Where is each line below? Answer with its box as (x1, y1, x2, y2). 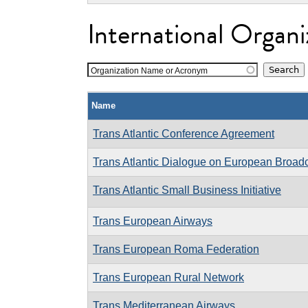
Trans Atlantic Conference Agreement (93, 127, 274, 140)
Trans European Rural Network (93, 271, 244, 283)
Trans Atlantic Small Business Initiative (93, 184, 281, 196)
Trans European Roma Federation (93, 243, 259, 255)
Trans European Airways (93, 214, 212, 227)
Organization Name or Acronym (91, 66, 208, 75)
